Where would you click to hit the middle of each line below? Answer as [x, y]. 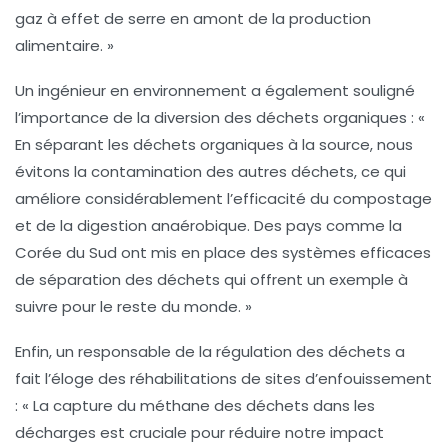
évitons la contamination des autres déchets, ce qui [210, 172]
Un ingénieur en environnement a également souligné [215, 91]
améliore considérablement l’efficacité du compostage [223, 199]
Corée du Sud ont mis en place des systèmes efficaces [223, 253]
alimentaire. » [64, 46]
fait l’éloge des [72, 379]
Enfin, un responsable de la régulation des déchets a [210, 352]
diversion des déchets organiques [280, 118]
